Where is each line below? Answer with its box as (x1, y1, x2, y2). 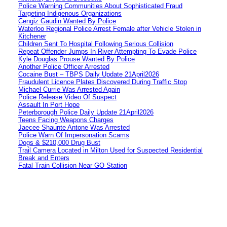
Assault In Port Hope (18, 100, 80, 108)
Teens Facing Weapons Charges (18, 116, 113, 124)
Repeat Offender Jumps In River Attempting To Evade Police (18, 47, 197, 55)
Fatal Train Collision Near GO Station (18, 161, 127, 169)
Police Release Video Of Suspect (18, 93, 117, 101)
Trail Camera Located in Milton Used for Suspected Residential (18, 146, 203, 154)
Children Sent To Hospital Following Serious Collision (18, 40, 173, 48)
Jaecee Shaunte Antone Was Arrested (18, 123, 130, 131)
